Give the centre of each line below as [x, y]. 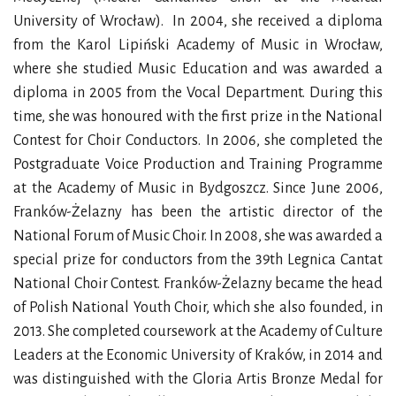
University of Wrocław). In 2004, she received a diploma [198, 21]
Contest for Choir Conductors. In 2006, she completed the [198, 141]
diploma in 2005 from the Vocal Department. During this [198, 93]
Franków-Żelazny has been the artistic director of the [198, 212]
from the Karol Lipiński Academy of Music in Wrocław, [198, 45]
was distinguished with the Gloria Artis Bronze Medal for [198, 379]
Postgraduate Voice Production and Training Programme [198, 164]
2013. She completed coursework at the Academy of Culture [198, 331]
